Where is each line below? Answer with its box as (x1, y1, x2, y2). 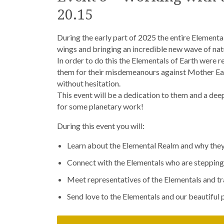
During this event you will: (57, 121, 144, 130)
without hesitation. (57, 78, 120, 88)
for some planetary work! (57, 101, 143, 111)
